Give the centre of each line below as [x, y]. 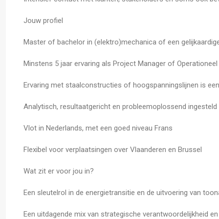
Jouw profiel [43, 21]
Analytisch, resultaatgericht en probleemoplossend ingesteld [120, 107]
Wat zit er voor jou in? [59, 171]
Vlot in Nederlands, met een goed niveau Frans [98, 128]
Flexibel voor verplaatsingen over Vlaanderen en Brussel [113, 150]
